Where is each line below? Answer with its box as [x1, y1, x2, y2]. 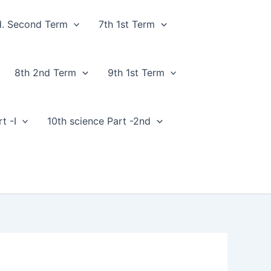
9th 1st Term [107, 67, 165, 79]
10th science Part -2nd [47, 115, 151, 127]
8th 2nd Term [15, 67, 77, 79]
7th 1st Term [99, 18, 155, 30]
